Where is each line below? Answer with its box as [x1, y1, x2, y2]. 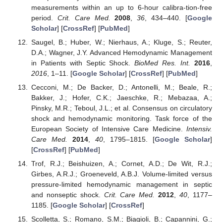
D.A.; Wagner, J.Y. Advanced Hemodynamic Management [31, 48, 212, 56]
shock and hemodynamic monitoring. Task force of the [31, 114, 212, 122]
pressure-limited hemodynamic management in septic [31, 180, 212, 188]
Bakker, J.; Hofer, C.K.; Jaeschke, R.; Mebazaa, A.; [31, 93, 212, 102]
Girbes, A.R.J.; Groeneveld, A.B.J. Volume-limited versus [31, 169, 212, 178]
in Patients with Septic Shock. [31, 58, 135, 67]
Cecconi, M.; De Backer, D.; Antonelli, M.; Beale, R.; [31, 83, 212, 91]
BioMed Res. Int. [134, 58, 191, 67]
